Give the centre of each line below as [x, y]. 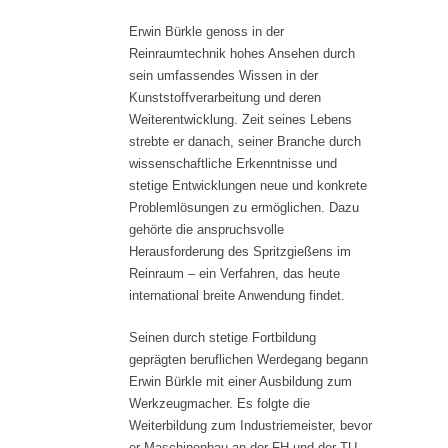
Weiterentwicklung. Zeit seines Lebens [240, 120]
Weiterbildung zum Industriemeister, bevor [250, 426]
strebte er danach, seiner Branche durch [245, 142]
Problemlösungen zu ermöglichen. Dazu [244, 208]
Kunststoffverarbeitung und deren [225, 98]
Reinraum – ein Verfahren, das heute [234, 274]
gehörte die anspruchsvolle [206, 230]
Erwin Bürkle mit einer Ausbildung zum [240, 382]
